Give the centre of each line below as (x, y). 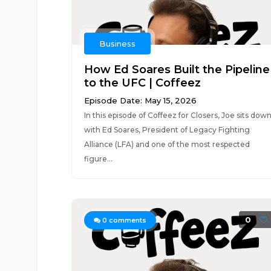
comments (126, 220)
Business (117, 44)
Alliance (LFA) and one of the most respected (167, 144)
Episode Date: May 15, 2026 (140, 100)
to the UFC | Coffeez (142, 83)
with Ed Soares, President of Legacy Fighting (167, 130)
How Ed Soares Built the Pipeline (177, 70)
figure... (98, 159)
